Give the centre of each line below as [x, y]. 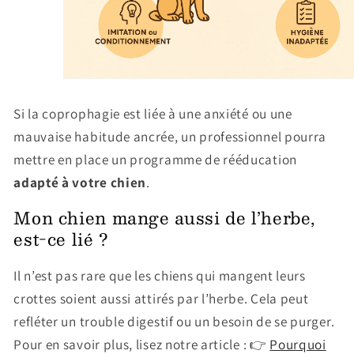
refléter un [45, 321]
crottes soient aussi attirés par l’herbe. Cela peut [161, 298]
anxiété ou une [248, 113]
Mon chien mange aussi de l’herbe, [165, 218]
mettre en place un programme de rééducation [155, 159]
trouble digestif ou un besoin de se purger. [207, 321]
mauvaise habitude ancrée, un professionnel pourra [170, 136]
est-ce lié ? [64, 239]
